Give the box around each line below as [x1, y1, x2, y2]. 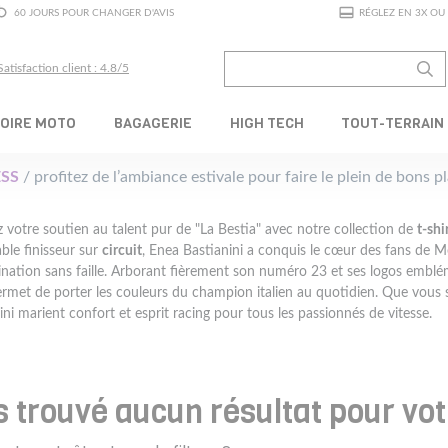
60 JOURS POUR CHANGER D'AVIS [13, 7, 174, 18]
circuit [102, 242, 142, 258]
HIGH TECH [229, 112, 304, 133]
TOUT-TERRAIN [341, 112, 445, 133]
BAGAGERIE [113, 112, 192, 133]
